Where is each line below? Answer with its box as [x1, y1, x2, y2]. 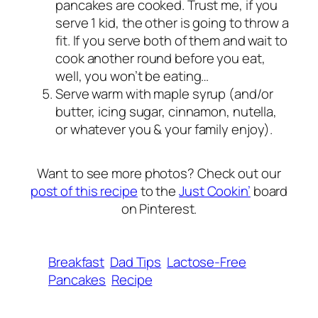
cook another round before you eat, [55, 49, 265, 68]
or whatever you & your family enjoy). [55, 120, 273, 139]
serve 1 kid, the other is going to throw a [55, 13, 289, 33]
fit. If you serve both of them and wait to [55, 31, 287, 50]
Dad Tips [109, 253, 162, 272]
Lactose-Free [166, 253, 246, 272]
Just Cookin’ [179, 182, 251, 201]
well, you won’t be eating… [55, 67, 209, 86]
